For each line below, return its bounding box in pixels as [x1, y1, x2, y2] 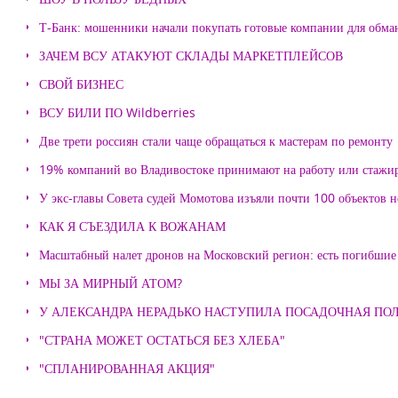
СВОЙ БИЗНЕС [39, 76, 123, 92]
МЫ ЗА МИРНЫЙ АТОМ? [39, 275, 182, 291]
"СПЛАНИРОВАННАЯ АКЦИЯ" [39, 360, 215, 377]
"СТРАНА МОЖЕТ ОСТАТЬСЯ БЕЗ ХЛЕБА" [39, 331, 285, 348]
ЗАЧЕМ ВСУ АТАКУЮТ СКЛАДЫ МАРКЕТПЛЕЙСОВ [39, 47, 343, 64]
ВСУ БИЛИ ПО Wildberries [39, 104, 195, 121]
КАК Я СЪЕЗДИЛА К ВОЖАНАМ [39, 218, 226, 235]
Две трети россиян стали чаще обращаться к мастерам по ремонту [39, 132, 393, 149]
